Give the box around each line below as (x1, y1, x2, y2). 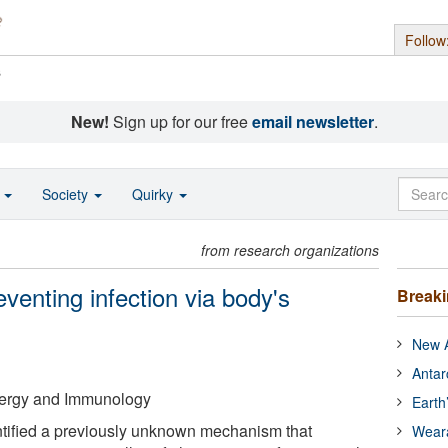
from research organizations (201, 240, 380, 260)
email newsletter (251, 110, 374, 133)
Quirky (132, 184, 177, 204)
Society (42, 184, 92, 204)
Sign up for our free (108, 110, 252, 133)
